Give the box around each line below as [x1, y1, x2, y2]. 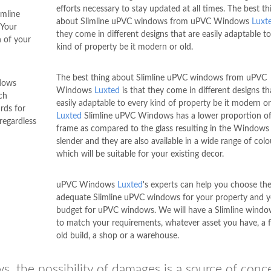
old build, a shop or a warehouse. [56, 231, 179, 240]
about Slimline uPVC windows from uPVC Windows [56, 17, 252, 26]
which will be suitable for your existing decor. [56, 149, 224, 158]
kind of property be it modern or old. [56, 42, 193, 51]
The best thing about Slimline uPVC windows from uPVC [56, 73, 267, 82]
